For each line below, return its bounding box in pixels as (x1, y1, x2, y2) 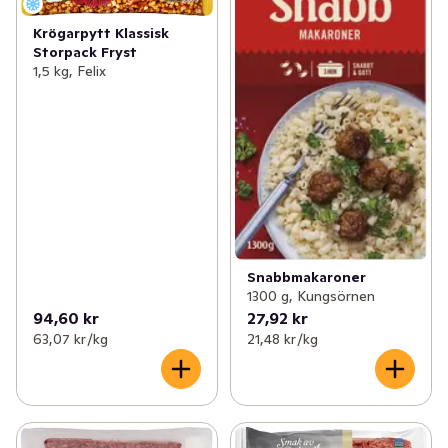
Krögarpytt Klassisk (33, 23, 169, 42)
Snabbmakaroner (246, 267, 366, 286)
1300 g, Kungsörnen (246, 286, 375, 305)
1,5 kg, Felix (33, 61, 106, 80)
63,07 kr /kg (33, 329, 108, 348)
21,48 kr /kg (246, 329, 318, 348)
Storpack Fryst (33, 42, 137, 61)
